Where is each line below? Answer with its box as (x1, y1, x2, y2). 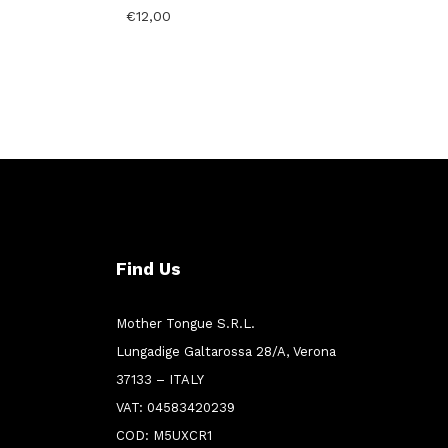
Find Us (116, 259, 181, 280)
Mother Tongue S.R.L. (116, 316, 255, 332)
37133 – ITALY (116, 372, 204, 388)
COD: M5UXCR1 (116, 428, 212, 444)
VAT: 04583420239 (116, 400, 235, 416)
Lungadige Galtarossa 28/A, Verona (116, 344, 336, 360)
